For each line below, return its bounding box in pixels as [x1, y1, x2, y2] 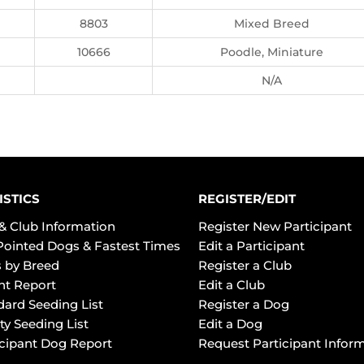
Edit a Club [198, 277, 265, 292]
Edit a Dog [198, 316, 262, 331]
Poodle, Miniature [220, 45, 323, 59]
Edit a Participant [198, 238, 305, 253]
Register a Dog [198, 297, 289, 312]
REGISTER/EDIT [198, 191, 296, 206]
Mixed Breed [234, 16, 310, 31]
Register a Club [198, 258, 292, 273]
